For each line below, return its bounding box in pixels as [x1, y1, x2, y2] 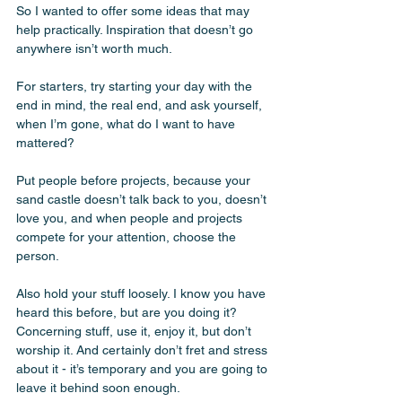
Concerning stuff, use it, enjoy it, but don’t [16, 324, 255, 338]
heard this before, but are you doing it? [16, 305, 240, 319]
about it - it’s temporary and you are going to [16, 362, 271, 376]
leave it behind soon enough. [16, 380, 183, 395]
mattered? [16, 135, 78, 150]
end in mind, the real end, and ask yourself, [16, 98, 266, 112]
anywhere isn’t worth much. [16, 41, 175, 56]
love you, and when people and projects [16, 211, 246, 225]
